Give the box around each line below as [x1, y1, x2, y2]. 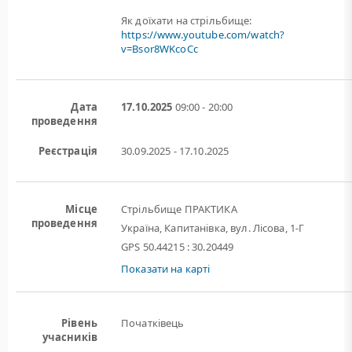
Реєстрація [38, 144, 97, 158]
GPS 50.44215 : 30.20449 [121, 240, 234, 254]
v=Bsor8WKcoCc [121, 42, 198, 56]
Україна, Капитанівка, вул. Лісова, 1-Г [121, 221, 305, 235]
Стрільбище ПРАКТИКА [121, 202, 237, 216]
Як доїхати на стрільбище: [121, 13, 252, 27]
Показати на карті [121, 262, 211, 276]
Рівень [61, 316, 97, 330]
